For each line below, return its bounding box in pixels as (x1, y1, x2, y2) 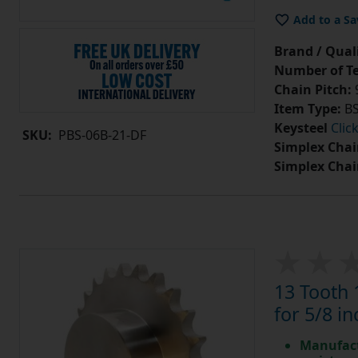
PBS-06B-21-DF (58, 126, 146, 145)
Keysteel (273, 119, 328, 137)
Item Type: (273, 100, 341, 118)
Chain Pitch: (273, 81, 352, 99)
